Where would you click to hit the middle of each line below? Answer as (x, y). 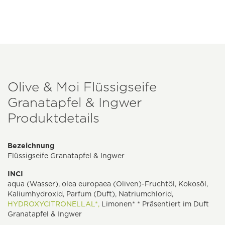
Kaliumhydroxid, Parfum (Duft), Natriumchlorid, (90, 194)
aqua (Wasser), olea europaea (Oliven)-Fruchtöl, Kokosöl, (108, 184)
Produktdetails (53, 118)
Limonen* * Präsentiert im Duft (154, 204)
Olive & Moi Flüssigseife (82, 87)
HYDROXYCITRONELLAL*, (53, 204)
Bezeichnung (31, 146)
